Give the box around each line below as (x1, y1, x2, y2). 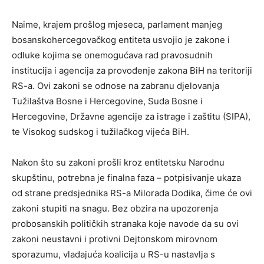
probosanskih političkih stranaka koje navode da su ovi (12, 217, 239, 229)
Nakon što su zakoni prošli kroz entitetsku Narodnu (12, 156, 225, 168)
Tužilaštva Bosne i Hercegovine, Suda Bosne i (12, 95, 203, 107)
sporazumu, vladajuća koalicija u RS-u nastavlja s (12, 248, 215, 260)
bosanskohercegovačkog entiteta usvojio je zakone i (12, 34, 230, 45)
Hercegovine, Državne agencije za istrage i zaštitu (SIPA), (12, 110, 250, 122)
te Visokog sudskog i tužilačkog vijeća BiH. (12, 126, 189, 137)
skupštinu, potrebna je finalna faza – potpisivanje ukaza (12, 171, 241, 183)
